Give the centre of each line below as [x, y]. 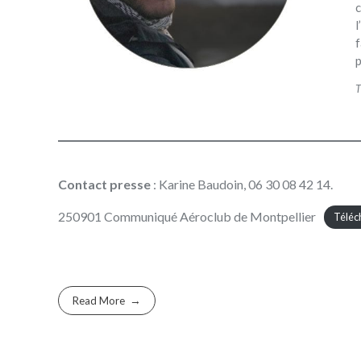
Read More [99, 300]
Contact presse [104, 184]
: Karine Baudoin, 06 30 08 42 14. [242, 184]
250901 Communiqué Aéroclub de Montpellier [187, 216]
